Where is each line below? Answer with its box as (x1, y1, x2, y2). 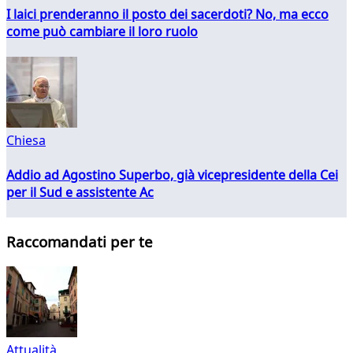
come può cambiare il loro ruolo (6, 22, 198, 40)
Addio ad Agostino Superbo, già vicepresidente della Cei (6, 165, 338, 184)
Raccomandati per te (6, 232, 153, 252)
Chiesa (6, 132, 46, 150)
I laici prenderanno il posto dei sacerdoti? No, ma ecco (6, 5, 329, 23)
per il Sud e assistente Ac (6, 183, 154, 201)
